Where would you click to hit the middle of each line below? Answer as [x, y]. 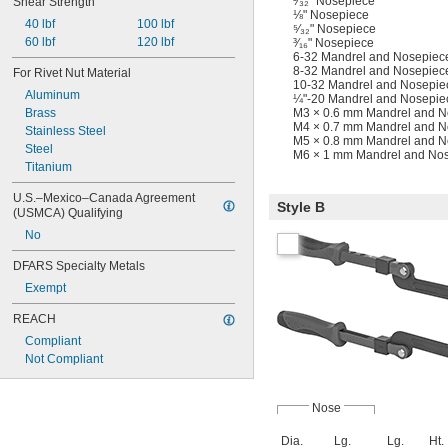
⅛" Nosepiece [331, 14]
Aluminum [52, 95]
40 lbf [40, 24]
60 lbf [40, 42]
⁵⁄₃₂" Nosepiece [334, 28]
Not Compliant [64, 359]
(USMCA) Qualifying [68, 213]
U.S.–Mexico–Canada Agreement [104, 198]
